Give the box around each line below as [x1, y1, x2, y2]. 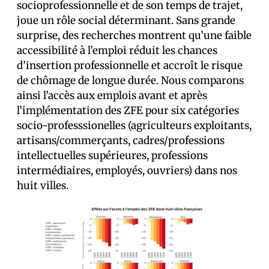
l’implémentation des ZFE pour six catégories [17, 103, 239, 117]
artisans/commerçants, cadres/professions [17, 133, 225, 147]
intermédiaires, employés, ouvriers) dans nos [17, 163, 237, 177]
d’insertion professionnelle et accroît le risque [17, 58, 243, 72]
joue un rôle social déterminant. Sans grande [17, 13, 235, 27]
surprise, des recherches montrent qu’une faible [17, 28, 252, 42]
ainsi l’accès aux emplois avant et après [17, 88, 207, 102]
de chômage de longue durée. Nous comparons [17, 73, 244, 87]
